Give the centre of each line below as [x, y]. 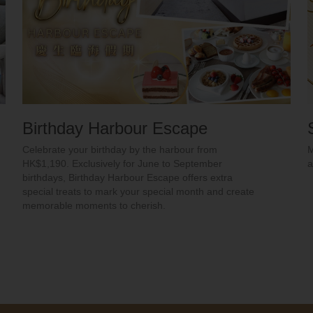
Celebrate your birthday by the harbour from [119, 150]
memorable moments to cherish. [94, 206]
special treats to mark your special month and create [138, 192]
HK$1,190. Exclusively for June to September [122, 164]
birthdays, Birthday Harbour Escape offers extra [127, 178]
